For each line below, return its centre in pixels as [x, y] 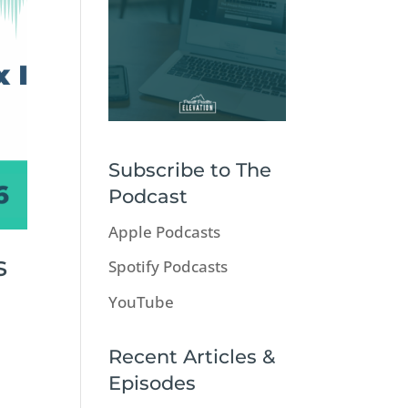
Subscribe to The [190, 169]
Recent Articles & [192, 356]
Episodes [153, 382]
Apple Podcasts [165, 231]
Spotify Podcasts [168, 267]
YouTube [142, 301]
